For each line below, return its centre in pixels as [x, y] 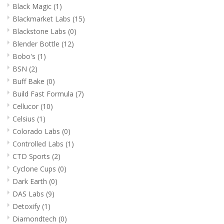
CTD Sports [32, 156]
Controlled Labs [39, 143]
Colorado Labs [37, 131]
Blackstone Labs [40, 31]
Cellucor [26, 106]
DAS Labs [29, 193]
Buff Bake [29, 81]
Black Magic [33, 6]
